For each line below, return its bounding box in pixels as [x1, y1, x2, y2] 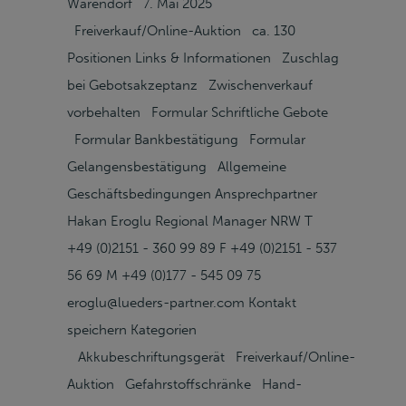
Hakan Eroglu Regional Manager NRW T [67, 213, 313, 229]
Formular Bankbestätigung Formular [67, 131, 305, 148]
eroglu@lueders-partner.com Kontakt [67, 295, 296, 311]
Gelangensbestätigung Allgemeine [67, 159, 286, 175]
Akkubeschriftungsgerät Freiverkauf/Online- [67, 349, 355, 365]
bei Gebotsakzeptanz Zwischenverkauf [67, 77, 313, 93]
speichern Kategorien [67, 322, 197, 338]
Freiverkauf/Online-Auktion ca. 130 [67, 23, 295, 39]
